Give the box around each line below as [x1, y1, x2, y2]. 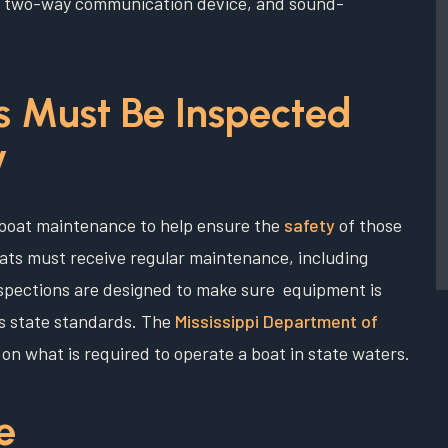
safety [284, 214, 335, 237]
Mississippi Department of [175, 310, 378, 333]
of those [335, 214, 402, 237]
